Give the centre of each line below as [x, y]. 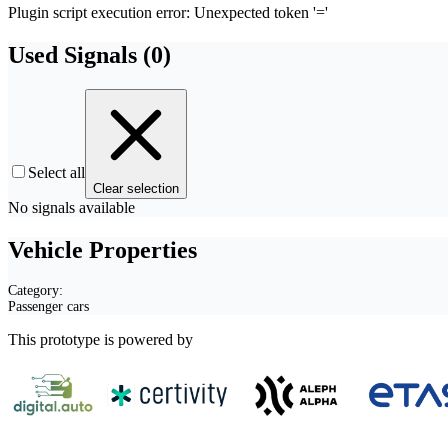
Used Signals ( [79, 54]
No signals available [71, 207]
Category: [35, 291]
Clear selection [136, 188]
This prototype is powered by [100, 340]
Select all [56, 172]
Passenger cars [48, 307]
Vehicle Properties [102, 249]
